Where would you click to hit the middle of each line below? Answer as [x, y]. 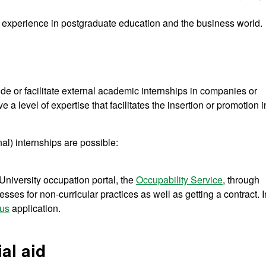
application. [35, 208]
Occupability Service [179, 180]
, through [241, 180]
